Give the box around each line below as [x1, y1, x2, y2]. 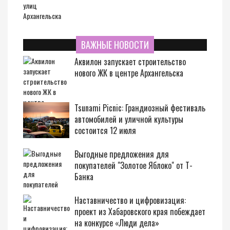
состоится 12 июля [74, 124, 136, 137]
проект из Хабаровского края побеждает [74, 205, 205, 218]
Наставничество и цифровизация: [74, 194, 186, 206]
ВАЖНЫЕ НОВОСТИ [81, 38, 149, 51]
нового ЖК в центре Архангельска [74, 67, 183, 79]
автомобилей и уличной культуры [74, 113, 183, 125]
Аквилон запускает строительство [74, 55, 186, 68]
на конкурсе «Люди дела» [74, 217, 159, 229]
